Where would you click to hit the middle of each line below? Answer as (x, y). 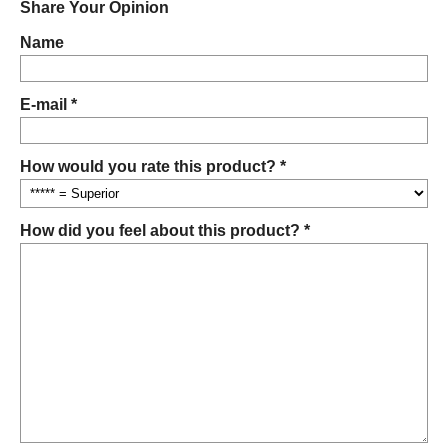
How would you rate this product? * (153, 166)
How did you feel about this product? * (165, 230)
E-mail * (48, 104)
